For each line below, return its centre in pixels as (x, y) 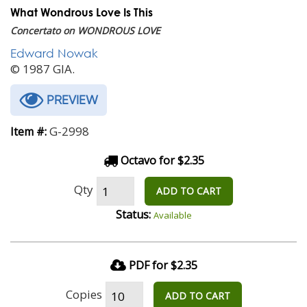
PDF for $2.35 (163, 265)
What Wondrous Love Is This (82, 12)
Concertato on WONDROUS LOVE (85, 30)
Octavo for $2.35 (161, 160)
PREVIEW (71, 100)
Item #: (28, 132)
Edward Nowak (54, 53)
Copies (84, 294)
